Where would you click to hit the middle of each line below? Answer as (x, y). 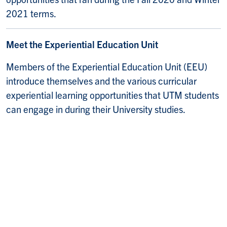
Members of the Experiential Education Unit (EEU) (107, 66)
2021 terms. (31, 13)
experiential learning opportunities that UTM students (112, 94)
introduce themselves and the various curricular (101, 80)
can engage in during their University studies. (96, 109)
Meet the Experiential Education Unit (82, 44)
